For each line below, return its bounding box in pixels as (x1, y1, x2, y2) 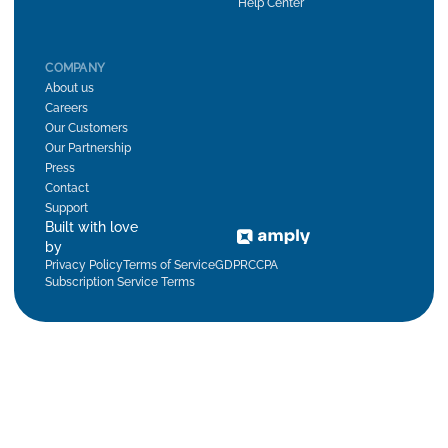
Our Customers (45, 120, 129, 135)
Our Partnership (45, 140, 132, 155)
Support (45, 200, 89, 215)
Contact (45, 180, 90, 195)
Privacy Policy (45, 257, 124, 272)
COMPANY (45, 60, 106, 75)
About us (45, 80, 95, 95)
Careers (45, 100, 89, 115)
